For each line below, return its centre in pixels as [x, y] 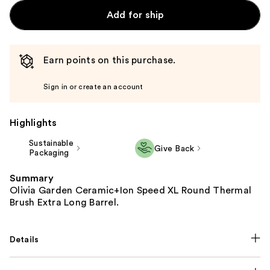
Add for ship [135, 15]
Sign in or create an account [93, 87]
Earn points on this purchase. [110, 61]
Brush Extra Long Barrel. [64, 203]
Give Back [174, 149]
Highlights [33, 123]
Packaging [49, 153]
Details [24, 240]
